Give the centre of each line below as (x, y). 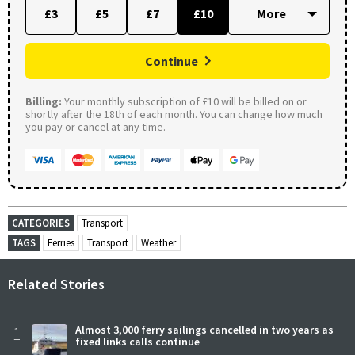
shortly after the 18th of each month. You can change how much (174, 114)
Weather (158, 242)
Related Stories (56, 284)
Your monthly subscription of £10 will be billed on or (184, 101)
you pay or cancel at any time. (95, 126)
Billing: (44, 101)
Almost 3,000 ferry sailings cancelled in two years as (204, 329)
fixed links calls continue (137, 341)
